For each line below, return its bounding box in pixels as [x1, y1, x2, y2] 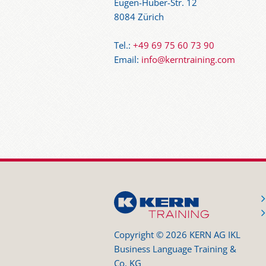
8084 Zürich [114, 10, 164, 23]
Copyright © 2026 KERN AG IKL [114, 228, 240, 241]
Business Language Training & [114, 242, 236, 255]
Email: [114, 53, 141, 66]
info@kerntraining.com [141, 53, 235, 66]
